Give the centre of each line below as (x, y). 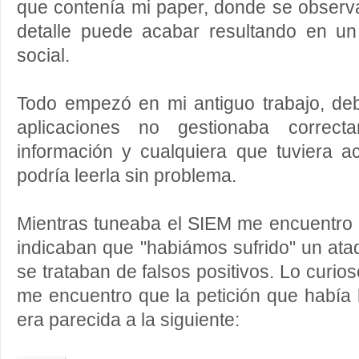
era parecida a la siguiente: (128, 320)
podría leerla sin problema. (127, 176)
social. (43, 56)
